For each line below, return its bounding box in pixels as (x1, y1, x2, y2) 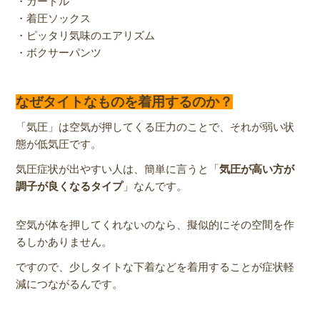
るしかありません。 (16, 236, 113, 249)
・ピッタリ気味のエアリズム (16, 29, 156, 41)
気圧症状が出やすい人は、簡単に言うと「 (16, 162, 220, 175)
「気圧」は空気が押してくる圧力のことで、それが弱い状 (16, 121, 295, 134)
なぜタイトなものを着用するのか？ (16, 94, 234, 109)
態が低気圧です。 (16, 138, 102, 151)
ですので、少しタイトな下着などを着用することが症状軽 (16, 260, 295, 273)
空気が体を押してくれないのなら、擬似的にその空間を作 (16, 219, 295, 231)
